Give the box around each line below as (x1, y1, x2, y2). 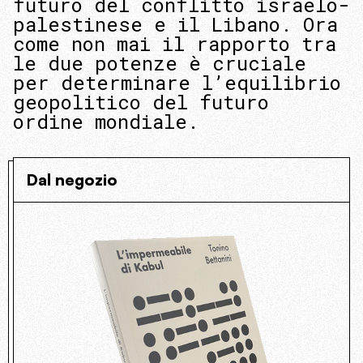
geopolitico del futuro (13, 89, 269, 115)
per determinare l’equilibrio (13, 70, 341, 96)
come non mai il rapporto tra (13, 31, 336, 57)
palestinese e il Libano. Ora (13, 11, 338, 37)
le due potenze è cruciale (13, 50, 306, 76)
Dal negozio (27, 170, 117, 190)
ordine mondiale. (13, 109, 199, 135)
